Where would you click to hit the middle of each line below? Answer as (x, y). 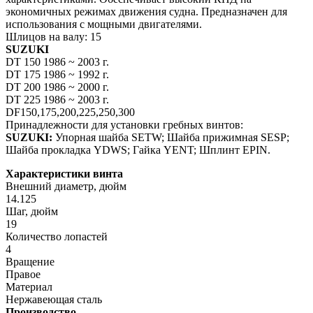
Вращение (30, 261)
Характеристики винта (64, 173)
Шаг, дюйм (32, 211)
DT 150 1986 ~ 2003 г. (57, 61)
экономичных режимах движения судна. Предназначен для (146, 11)
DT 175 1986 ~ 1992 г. (57, 74)
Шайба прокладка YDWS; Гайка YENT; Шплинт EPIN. (138, 150)
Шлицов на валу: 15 (53, 36)
